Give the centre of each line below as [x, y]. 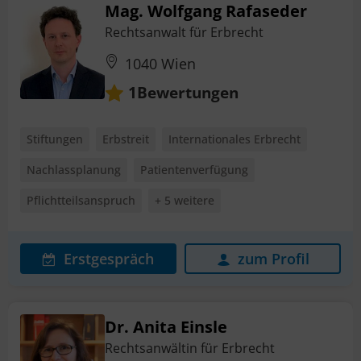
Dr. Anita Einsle [166, 326]
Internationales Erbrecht [234, 139]
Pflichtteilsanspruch [81, 200]
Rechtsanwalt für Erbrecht [184, 33]
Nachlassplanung [74, 169]
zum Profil [273, 258]
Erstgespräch [109, 258]
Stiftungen [55, 139]
